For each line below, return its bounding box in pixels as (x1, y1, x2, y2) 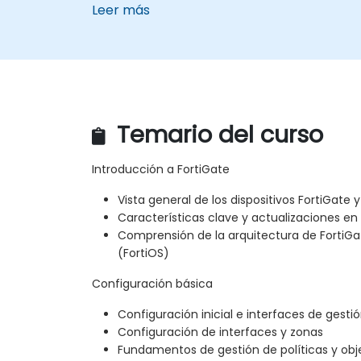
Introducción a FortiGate (92, 161, 230, 178)
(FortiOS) (118, 245, 169, 262)
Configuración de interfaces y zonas (118, 324, 323, 341)
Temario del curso (110, 118, 323, 151)
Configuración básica (92, 276, 213, 293)
